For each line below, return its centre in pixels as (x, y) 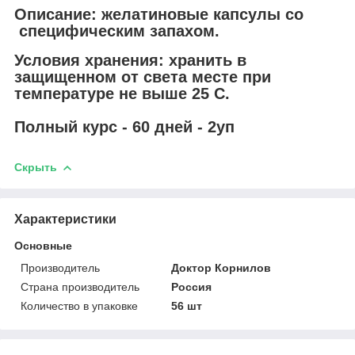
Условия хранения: (89, 60)
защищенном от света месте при (143, 76)
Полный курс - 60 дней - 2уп (124, 126)
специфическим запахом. (119, 31)
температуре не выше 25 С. (122, 93)
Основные (43, 245)
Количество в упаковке (79, 305)
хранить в (205, 60)
